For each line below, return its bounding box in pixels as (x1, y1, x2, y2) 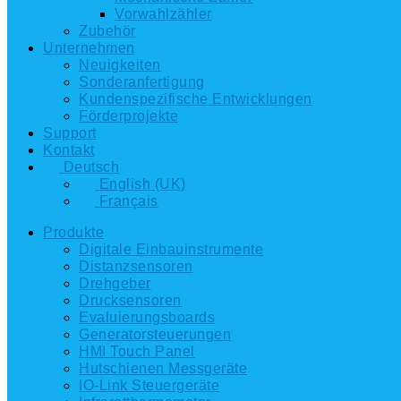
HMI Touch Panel (79, 344, 195, 359)
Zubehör (79, 23, 136, 38)
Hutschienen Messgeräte (79, 361, 247, 376)
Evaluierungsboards (79, 310, 215, 325)
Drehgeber (79, 276, 151, 291)
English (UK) (98, 176, 186, 192)
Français (98, 193, 158, 209)
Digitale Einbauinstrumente (79, 242, 263, 257)
